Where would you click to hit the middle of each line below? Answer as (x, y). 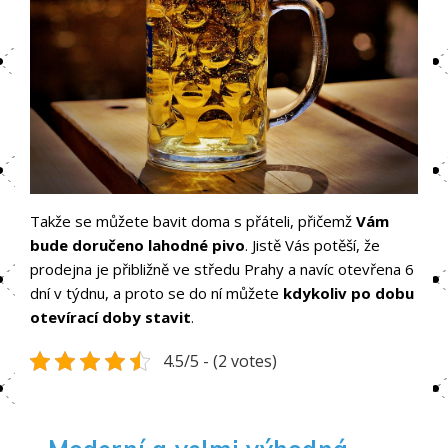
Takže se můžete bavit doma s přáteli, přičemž (193, 220)
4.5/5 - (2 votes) (219, 360)
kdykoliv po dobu (348, 292)
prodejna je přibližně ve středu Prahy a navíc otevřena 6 (222, 268)
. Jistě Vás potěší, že (312, 244)
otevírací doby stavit (110, 316)
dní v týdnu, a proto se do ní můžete (156, 292)
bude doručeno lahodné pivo (137, 244)
